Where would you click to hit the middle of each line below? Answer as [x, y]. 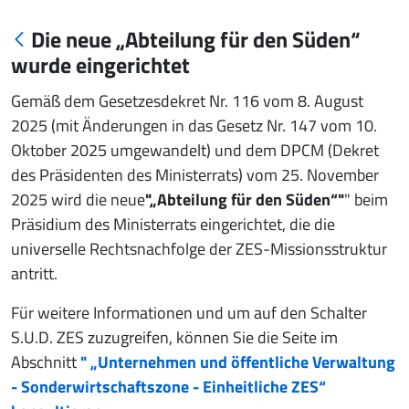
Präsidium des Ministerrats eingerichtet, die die [173, 225]
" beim [366, 200]
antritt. [34, 274]
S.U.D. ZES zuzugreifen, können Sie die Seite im [174, 338]
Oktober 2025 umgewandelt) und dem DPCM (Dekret [195, 151]
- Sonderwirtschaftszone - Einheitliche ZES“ [168, 387]
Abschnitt [44, 362]
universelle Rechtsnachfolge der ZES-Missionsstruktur [199, 249]
